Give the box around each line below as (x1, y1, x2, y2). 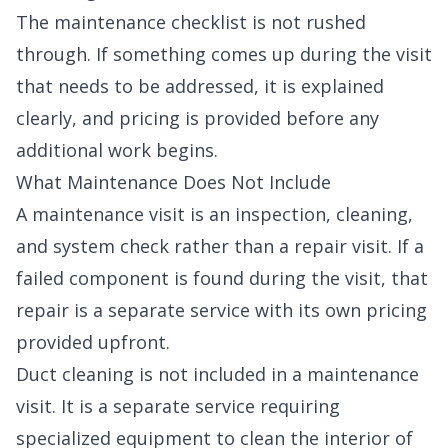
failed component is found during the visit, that (16, 266, 428, 291)
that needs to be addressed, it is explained (16, 74, 384, 99)
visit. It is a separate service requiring (16, 394, 340, 419)
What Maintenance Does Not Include (16, 170, 331, 195)
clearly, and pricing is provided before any (16, 106, 379, 131)
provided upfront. (16, 330, 170, 355)
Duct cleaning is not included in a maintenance (16, 362, 419, 387)
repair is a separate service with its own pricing (16, 298, 427, 323)
